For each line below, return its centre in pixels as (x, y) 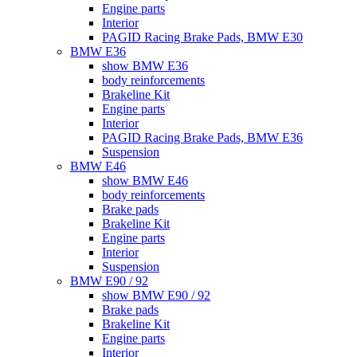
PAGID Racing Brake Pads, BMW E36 (202, 137)
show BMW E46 (145, 180)
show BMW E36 (145, 66)
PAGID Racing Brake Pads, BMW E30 (202, 37)
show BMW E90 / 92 (156, 295)
